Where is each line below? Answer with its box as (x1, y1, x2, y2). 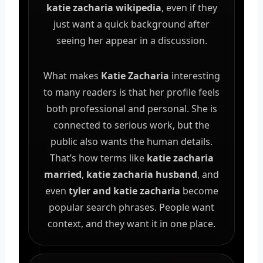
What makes (43, 69, 101, 82)
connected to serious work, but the (53, 118, 210, 131)
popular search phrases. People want (49, 200, 214, 214)
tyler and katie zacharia (68, 184, 180, 197)
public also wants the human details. (50, 134, 213, 148)
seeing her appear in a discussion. (56, 33, 207, 47)
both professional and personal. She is (46, 102, 217, 115)
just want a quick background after (53, 17, 210, 31)
